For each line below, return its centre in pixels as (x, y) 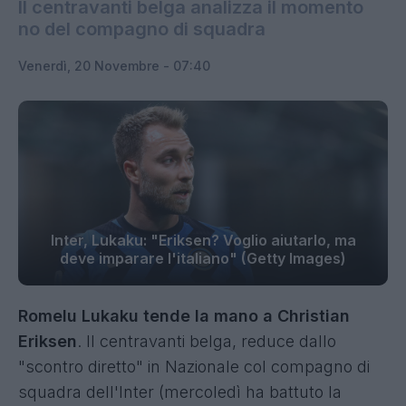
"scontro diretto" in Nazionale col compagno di (194, 367)
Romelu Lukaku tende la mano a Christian (184, 316)
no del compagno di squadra (142, 29)
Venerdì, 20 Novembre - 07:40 (114, 66)
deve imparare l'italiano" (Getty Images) (203, 258)
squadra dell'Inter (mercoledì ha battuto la (180, 392)
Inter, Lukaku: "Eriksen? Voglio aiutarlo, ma (203, 240)
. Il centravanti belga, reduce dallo (207, 341)
